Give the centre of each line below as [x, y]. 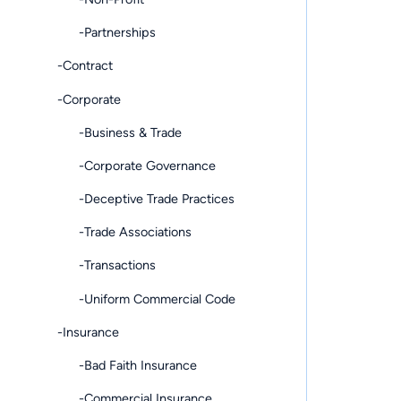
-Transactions [107, 265]
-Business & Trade [119, 132]
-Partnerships [107, 33]
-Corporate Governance [137, 165]
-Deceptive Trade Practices [146, 199]
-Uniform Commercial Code [146, 299]
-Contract [85, 66]
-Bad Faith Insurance [127, 366]
